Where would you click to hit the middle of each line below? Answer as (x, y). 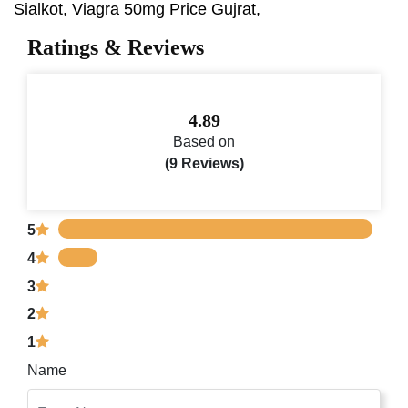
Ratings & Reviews (116, 47)
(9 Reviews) (204, 163)
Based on (204, 141)
